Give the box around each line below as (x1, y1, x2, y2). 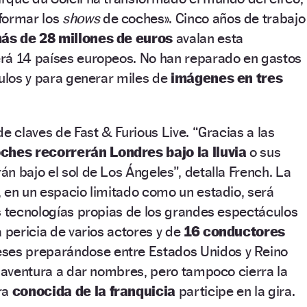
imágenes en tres (170, 69, 283, 87)
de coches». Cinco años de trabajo (99, 10, 306, 27)
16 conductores (180, 223, 285, 241)
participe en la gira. (175, 282, 295, 300)
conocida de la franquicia (12, 282, 175, 300)
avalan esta (173, 29, 243, 47)
